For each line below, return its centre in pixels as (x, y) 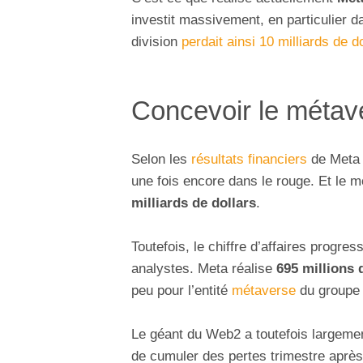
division (156, 42)
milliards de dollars (194, 203)
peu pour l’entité (181, 291)
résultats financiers (249, 159)
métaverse (264, 291)
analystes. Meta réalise (204, 269)
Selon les (161, 159)
